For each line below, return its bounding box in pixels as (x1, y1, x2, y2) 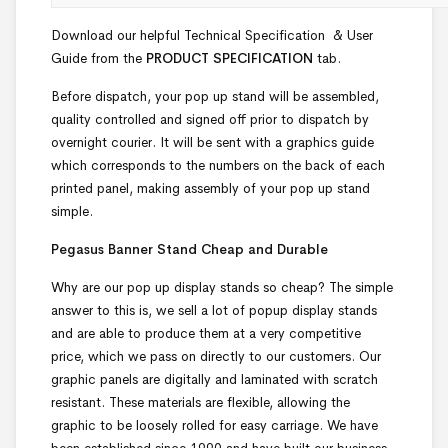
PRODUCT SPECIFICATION (146, 50, 313, 68)
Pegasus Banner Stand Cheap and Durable (51, 241, 328, 259)
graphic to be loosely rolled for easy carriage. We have (51, 417, 378, 435)
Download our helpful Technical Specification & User (51, 27, 373, 45)
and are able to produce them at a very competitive (51, 325, 361, 343)
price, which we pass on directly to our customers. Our (51, 348, 381, 366)
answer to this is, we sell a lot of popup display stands (51, 302, 377, 320)
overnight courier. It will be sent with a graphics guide (51, 134, 374, 152)
